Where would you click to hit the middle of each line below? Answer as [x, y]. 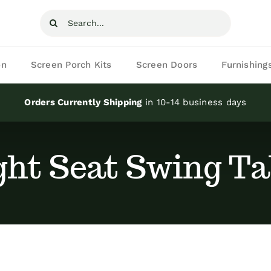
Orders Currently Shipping [83, 102]
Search [58, 18]
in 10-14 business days [194, 102]
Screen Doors [167, 65]
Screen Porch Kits [71, 65]
